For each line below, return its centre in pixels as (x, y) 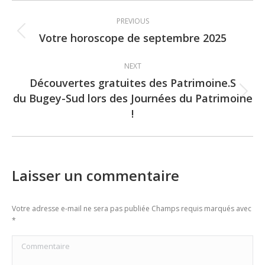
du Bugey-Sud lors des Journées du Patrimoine (132, 98)
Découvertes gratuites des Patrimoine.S (132, 83)
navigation (67, 39)
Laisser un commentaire (96, 175)
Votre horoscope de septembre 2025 (132, 38)
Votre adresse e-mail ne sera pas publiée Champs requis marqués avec (132, 209)
